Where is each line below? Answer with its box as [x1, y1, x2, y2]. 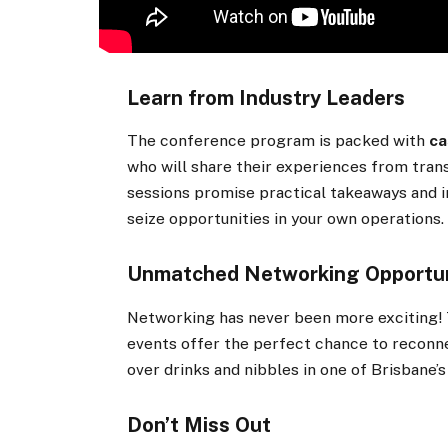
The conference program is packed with [127, 131, 430, 151]
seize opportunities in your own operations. [127, 209, 445, 229]
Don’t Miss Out [127, 412, 272, 437]
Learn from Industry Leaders [127, 86, 406, 111]
